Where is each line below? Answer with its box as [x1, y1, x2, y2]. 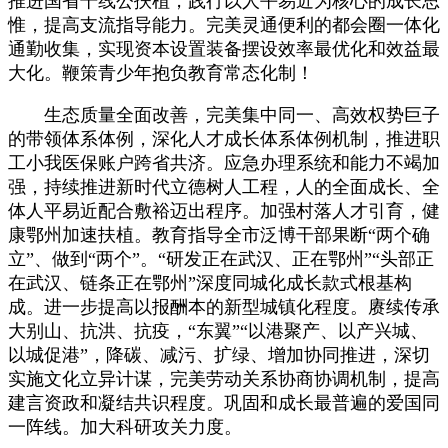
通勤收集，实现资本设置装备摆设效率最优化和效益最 [8, 38, 440, 59]
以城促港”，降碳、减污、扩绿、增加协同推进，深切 [8, 344, 430, 365]
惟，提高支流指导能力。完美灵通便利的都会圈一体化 [8, 14, 440, 35]
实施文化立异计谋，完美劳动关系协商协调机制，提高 [8, 368, 440, 389]
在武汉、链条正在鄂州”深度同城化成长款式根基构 [8, 272, 412, 293]
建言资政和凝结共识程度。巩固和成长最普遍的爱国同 [8, 392, 440, 413]
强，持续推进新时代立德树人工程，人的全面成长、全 [8, 176, 440, 197]
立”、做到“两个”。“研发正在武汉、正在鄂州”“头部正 [8, 248, 434, 269]
